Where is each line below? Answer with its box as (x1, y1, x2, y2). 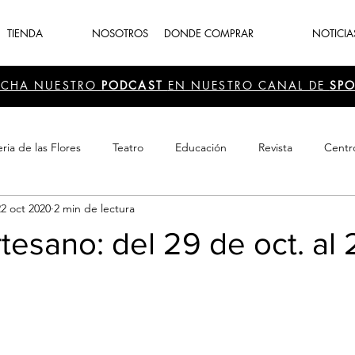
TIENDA (7, 26, 43, 40)
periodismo (231, 203, 288, 218)
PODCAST (101, 78, 168, 93)
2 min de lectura (54, 200, 135, 216)
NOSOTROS (92, 26, 148, 40)
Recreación (72, 203, 127, 218)
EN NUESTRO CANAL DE (167, 78, 330, 93)
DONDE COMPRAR (164, 26, 254, 40)
